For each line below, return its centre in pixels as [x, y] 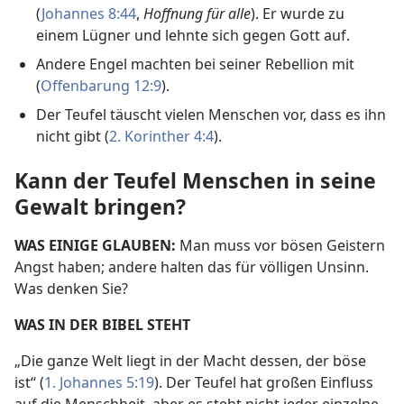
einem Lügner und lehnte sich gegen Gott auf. [193, 36]
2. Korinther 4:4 [161, 137]
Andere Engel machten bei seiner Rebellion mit [195, 64]
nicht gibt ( [73, 137]
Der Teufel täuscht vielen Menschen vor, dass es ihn [211, 115]
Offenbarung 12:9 [101, 86]
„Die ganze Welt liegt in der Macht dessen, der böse [190, 361]
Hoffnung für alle [197, 14]
